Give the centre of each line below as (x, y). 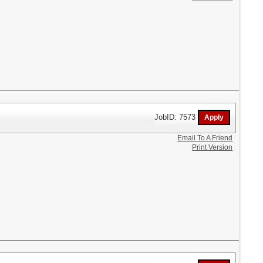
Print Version (213, 147)
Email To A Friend (205, 138)
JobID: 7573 (176, 117)
